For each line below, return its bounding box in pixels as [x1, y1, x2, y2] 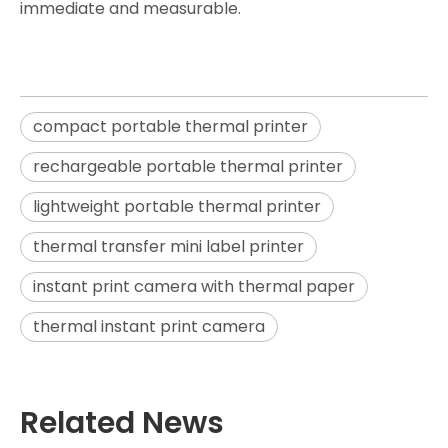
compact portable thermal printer [33, 115, 308, 139]
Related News [20, 402, 224, 445]
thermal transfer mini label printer [33, 235, 304, 259]
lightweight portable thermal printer [33, 195, 321, 219]
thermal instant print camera [33, 315, 265, 339]
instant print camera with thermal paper [33, 275, 355, 299]
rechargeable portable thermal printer [33, 155, 343, 179]
